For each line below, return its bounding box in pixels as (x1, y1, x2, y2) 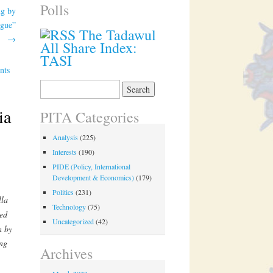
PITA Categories (40, 107, 140, 127)
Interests (52, 147, 77, 157)
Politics (52, 187, 74, 197)
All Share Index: (40, 38, 138, 58)
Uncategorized (52, 216, 94, 227)
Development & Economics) (52, 172, 135, 183)
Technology (52, 202, 87, 212)
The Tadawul (79, 25, 157, 45)
